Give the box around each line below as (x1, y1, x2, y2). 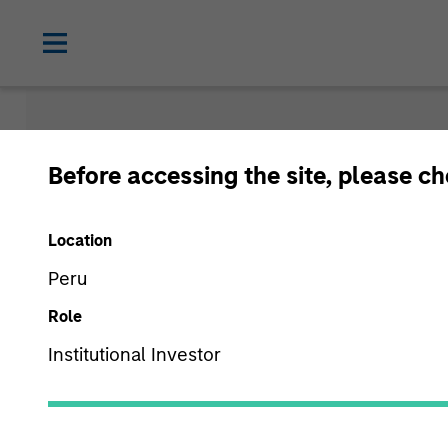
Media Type (143, 407, 227, 426)
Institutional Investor (48, 342, 221, 366)
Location (48, 230, 112, 250)
